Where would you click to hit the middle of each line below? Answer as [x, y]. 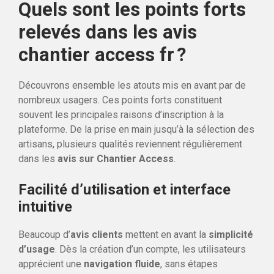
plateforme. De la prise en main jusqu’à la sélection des [136, 129]
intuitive [45, 206]
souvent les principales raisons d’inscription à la [121, 114]
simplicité [231, 234]
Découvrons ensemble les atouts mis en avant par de [132, 85]
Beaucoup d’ [44, 234]
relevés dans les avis [108, 32]
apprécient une [51, 264]
